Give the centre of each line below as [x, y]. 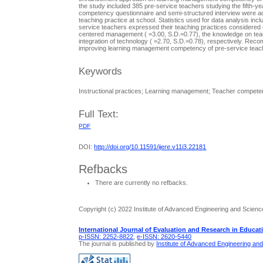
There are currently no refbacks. [142, 183]
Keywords [101, 72]
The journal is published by [118, 243]
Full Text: [99, 114]
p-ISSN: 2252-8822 [106, 236]
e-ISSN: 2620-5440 [164, 236]
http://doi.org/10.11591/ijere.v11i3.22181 [150, 147]
